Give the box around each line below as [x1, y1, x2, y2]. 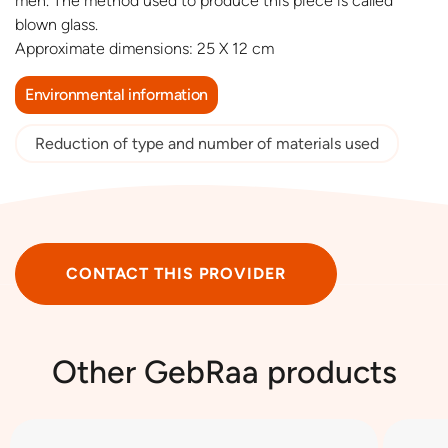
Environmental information [25, 85, 208, 105]
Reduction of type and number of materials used [35, 134, 379, 154]
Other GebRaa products [51, 353, 397, 392]
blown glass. [15, 15, 98, 35]
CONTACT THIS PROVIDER [66, 264, 286, 284]
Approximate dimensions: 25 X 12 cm [15, 39, 274, 59]
